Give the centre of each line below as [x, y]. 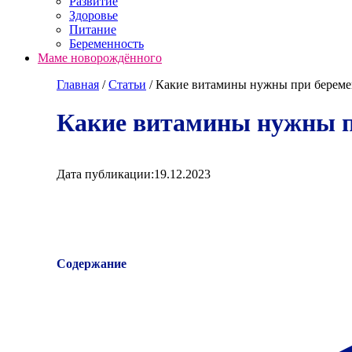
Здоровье [93, 15]
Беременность [106, 44]
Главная [78, 84]
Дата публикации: [105, 174]
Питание [93, 29]
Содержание [92, 263]
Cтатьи [127, 84]
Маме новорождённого [100, 58]
